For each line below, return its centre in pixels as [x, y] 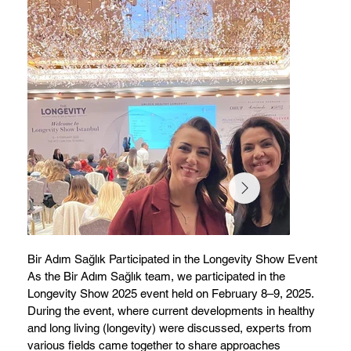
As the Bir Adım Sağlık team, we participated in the [157, 277]
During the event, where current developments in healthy [172, 311]
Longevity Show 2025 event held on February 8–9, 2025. [171, 294]
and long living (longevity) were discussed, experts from [170, 328]
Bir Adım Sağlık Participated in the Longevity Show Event [173, 259]
